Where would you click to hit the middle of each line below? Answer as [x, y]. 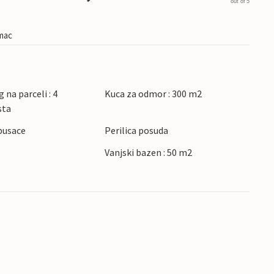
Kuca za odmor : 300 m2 [153, 94]
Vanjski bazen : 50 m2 [148, 152]
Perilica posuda [136, 130]
